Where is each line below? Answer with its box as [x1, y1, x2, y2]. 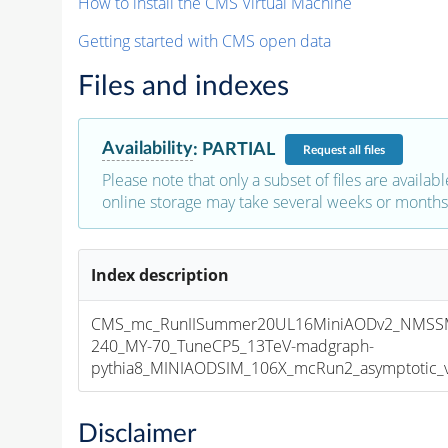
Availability [101, 139, 193, 159]
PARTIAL [201, 139, 275, 159]
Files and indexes [77, 72, 289, 101]
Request [302, 143, 349, 156]
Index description [91, 264, 230, 287]
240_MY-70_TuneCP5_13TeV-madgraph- [91, 335, 375, 358]
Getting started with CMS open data [77, 30, 331, 53]
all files [348, 143, 385, 156]
